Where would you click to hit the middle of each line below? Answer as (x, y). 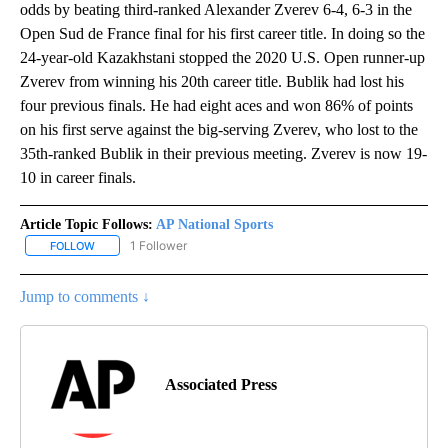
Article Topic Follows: (86, 224)
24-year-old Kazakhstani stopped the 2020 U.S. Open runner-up (222, 57)
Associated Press (221, 384)
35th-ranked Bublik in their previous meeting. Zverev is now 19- (223, 153)
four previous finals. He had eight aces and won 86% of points (216, 105)
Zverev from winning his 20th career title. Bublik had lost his (212, 81)
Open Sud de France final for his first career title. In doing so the (222, 33)
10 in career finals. (78, 177)
